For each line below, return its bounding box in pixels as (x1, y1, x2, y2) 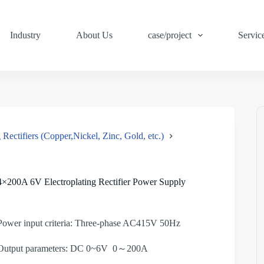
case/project (147, 30, 192, 40)
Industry (9, 30, 41, 40)
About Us (75, 30, 113, 40)
